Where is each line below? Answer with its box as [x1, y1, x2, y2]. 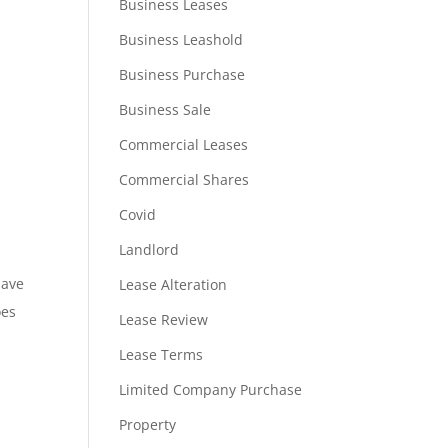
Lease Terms [119, 345, 204, 364]
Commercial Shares [119, 170, 250, 189]
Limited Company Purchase [119, 380, 303, 399]
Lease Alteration [119, 275, 228, 294]
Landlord [119, 240, 180, 259]
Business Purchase [119, 65, 246, 84]
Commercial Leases [119, 135, 249, 154]
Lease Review [119, 310, 209, 329]
